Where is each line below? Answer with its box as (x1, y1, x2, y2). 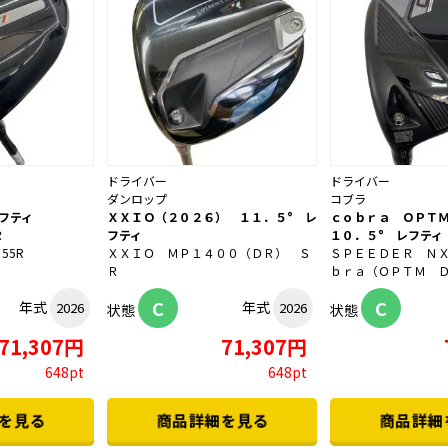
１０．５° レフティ (330, 226, 443, 244)
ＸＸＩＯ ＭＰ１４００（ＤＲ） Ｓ (107, 244, 311, 262)
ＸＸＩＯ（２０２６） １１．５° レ (107, 208, 317, 226)
